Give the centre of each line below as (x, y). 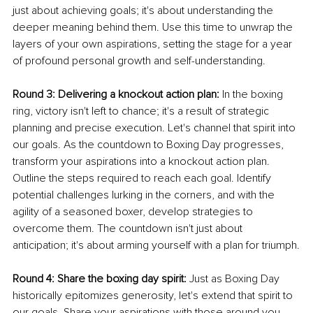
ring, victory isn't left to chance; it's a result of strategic (142, 111)
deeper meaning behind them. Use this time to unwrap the (154, 27)
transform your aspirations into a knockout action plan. (143, 161)
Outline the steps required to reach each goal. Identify (143, 178)
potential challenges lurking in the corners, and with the (145, 195)
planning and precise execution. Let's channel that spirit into (155, 128)
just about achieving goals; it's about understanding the (144, 10)
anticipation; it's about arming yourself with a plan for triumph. (156, 245)
